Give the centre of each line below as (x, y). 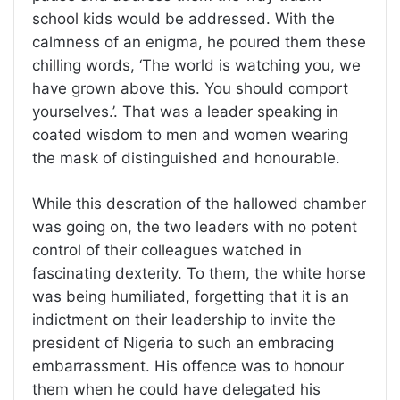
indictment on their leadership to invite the (184, 320)
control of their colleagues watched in (167, 250)
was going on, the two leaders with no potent (195, 227)
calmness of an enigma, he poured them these (199, 42)
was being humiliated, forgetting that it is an (191, 297)
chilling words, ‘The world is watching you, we (196, 66)
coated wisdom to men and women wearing (190, 135)
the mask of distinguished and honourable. (186, 158)
